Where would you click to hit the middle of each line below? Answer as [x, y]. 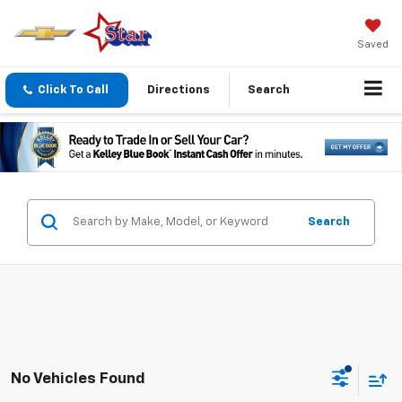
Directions [179, 91]
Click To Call [73, 91]
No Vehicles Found [78, 380]
